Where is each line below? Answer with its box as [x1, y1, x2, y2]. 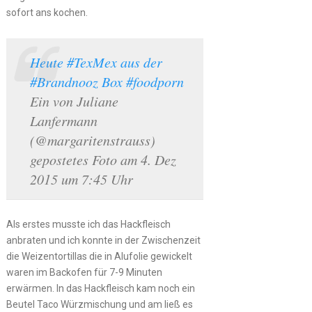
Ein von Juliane [29, 91, 118, 110]
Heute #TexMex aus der [29, 52, 162, 71]
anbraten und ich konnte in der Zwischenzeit [6, 234, 201, 246]
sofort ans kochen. [6, 6, 88, 18]
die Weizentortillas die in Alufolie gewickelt [6, 250, 192, 262]
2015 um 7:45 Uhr [29, 169, 133, 188]
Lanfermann [29, 111, 97, 130]
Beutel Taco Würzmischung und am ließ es [6, 298, 193, 310]
